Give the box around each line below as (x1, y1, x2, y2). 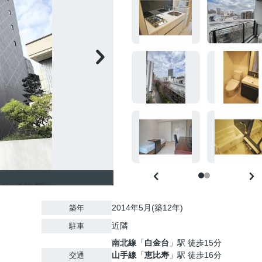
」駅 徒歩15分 (169, 238, 222, 247)
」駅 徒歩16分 (169, 250, 222, 260)
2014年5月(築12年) (112, 203, 183, 212)
